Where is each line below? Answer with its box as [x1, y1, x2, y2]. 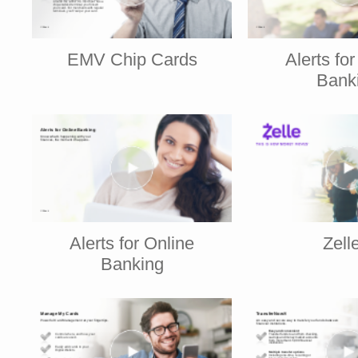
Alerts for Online [70, 233, 194, 253]
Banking [100, 253, 164, 274]
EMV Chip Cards [66, 49, 197, 70]
